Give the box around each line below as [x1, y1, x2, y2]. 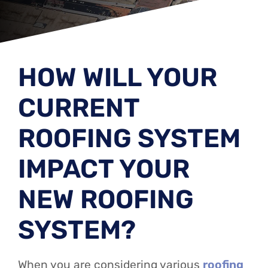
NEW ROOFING [18, 184, 194, 215]
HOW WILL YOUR [18, 62, 217, 93]
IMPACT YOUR [18, 153, 190, 184]
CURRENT [18, 92, 139, 123]
